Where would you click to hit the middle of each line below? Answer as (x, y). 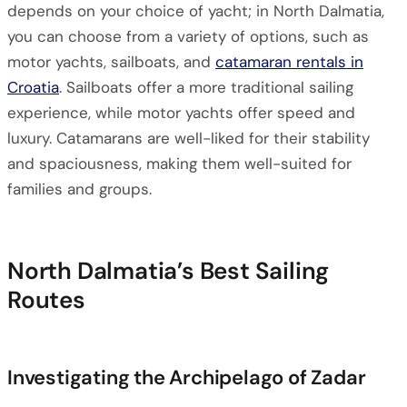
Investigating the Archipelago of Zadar (187, 377)
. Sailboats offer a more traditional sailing (206, 87)
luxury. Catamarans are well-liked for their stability (189, 138)
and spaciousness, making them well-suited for (179, 164)
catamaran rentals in (289, 62)
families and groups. (79, 189)
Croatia (33, 87)
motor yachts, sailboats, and (111, 62)
